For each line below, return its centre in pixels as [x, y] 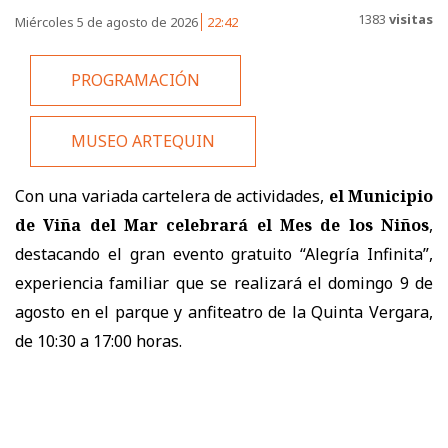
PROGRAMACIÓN [135, 80]
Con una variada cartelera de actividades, [170, 195]
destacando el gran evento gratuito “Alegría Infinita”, [224, 253]
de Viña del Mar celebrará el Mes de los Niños [222, 224]
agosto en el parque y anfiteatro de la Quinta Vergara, [224, 311]
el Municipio [381, 195]
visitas [409, 19]
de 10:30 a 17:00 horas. [98, 340]
